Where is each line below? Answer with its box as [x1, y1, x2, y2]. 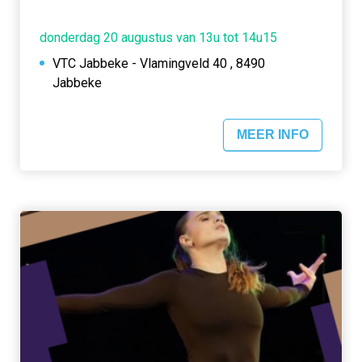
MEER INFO [237, 128, 309, 142]
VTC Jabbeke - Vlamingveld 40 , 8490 [53, 56, 265, 72]
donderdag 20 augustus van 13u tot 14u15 [40, 30, 277, 46]
